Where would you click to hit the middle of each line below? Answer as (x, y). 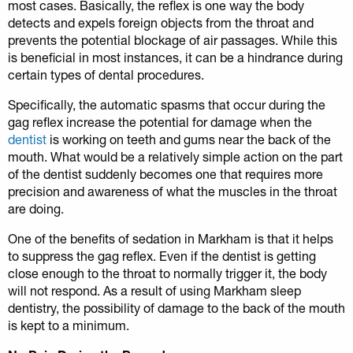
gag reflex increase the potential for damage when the (160, 121)
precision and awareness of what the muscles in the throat (173, 191)
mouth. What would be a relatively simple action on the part (175, 156)
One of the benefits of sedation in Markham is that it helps (171, 238)
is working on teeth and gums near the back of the (190, 139)
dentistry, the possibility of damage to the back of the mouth (176, 307)
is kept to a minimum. (69, 325)
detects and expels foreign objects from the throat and (161, 22)
